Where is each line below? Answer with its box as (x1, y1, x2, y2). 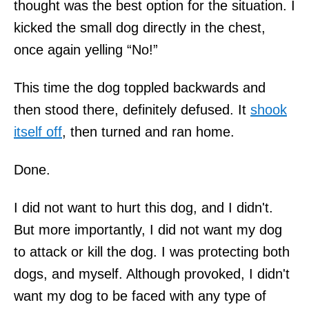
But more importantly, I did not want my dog (14, 221, 282, 237)
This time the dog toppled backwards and (14, 79, 266, 95)
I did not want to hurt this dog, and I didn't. (14, 199, 273, 215)
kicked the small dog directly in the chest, (14, 19, 266, 35)
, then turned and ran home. (62, 123, 235, 139)
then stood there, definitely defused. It (14, 101, 250, 117)
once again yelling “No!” (14, 41, 158, 57)
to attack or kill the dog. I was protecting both (14, 243, 290, 259)
